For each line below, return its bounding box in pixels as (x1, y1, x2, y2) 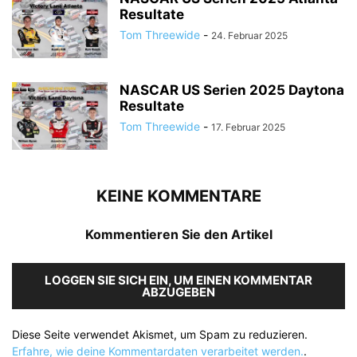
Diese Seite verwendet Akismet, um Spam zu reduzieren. (12, 328, 308, 342)
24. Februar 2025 (211, 29, 288, 42)
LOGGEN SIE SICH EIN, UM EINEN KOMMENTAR (45, 273, 312, 288)
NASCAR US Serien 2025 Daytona (120, 82, 344, 99)
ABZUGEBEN (142, 284, 215, 300)
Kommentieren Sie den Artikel (84, 226, 273, 243)
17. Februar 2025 (211, 121, 285, 134)
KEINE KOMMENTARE (96, 186, 261, 206)
